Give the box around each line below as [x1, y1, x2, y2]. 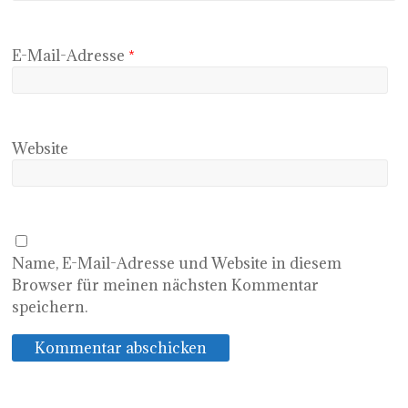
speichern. [12, 296, 88, 317]
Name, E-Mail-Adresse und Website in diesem [12, 252, 342, 273]
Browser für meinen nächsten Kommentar [12, 274, 320, 295]
